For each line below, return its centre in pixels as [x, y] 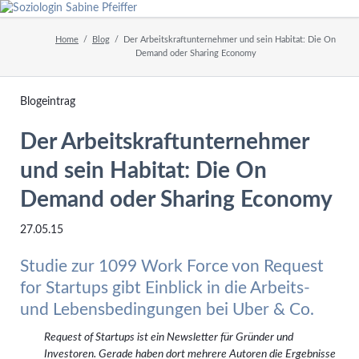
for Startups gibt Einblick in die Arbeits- [165, 288]
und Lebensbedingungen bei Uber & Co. [167, 310]
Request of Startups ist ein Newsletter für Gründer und [168, 337]
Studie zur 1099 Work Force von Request [171, 266]
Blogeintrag [47, 101]
